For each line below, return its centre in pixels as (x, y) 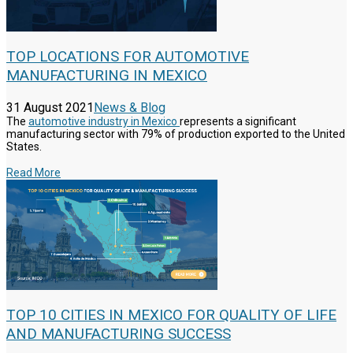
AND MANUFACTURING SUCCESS (119, 334)
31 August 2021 (50, 108)
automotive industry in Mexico (104, 122)
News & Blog (130, 108)
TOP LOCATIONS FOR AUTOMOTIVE (128, 57)
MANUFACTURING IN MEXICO (107, 76)
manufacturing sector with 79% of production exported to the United (176, 134)
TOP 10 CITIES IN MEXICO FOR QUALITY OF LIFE (171, 315)
